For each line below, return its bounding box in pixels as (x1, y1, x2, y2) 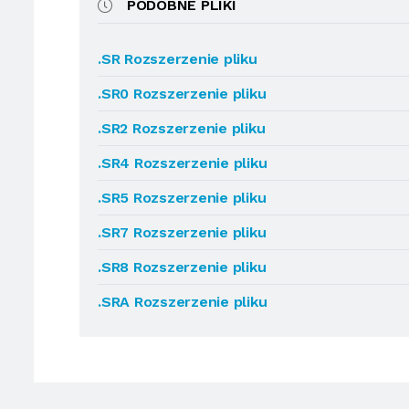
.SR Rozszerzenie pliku (98, 50, 257, 68)
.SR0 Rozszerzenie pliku (98, 85, 267, 102)
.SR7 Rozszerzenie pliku (98, 224, 267, 241)
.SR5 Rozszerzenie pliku (98, 189, 267, 206)
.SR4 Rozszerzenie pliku (98, 154, 267, 172)
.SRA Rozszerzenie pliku (98, 293, 267, 310)
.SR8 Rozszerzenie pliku (98, 258, 267, 276)
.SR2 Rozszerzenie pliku (98, 120, 266, 137)
